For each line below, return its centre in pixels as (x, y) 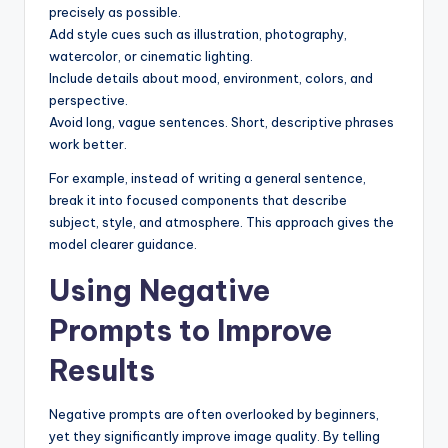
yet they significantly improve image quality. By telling (214, 436)
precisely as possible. (115, 12)
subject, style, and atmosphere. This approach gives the (221, 222)
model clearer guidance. (123, 244)
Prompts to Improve (190, 331)
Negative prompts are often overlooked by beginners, (214, 414)
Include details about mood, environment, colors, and (211, 78)
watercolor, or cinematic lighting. (151, 56)
